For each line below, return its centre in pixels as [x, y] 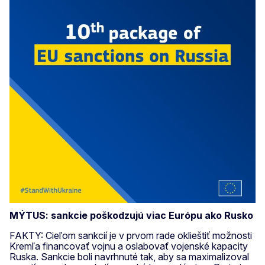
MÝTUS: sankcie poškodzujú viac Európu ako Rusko [131, 215]
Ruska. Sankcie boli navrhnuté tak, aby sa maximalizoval [129, 256]
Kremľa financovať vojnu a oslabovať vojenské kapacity [129, 246]
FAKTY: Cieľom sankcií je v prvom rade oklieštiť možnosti [131, 235]
